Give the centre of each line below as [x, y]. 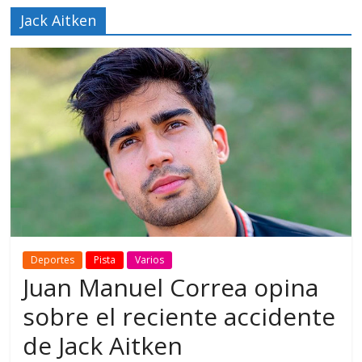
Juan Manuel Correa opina [171, 288]
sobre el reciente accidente [179, 317]
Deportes [53, 260]
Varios [150, 260]
